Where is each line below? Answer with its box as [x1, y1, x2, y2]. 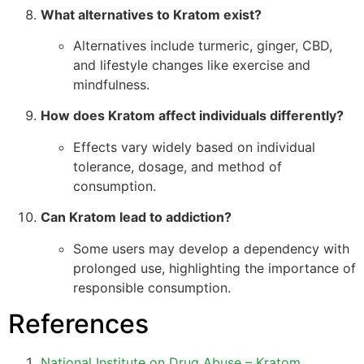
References [8, 308, 149, 340]
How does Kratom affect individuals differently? [41, 107, 344, 124]
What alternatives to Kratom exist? [41, 6, 262, 23]
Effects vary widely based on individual [73, 138, 315, 155]
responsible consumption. [73, 279, 231, 296]
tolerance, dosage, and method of [73, 158, 282, 175]
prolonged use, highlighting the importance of [73, 259, 356, 276]
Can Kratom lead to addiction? [41, 209, 232, 226]
